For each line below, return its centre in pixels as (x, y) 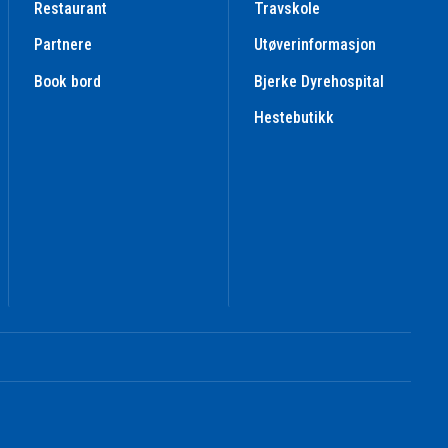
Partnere (63, 45)
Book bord (68, 81)
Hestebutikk (294, 118)
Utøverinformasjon (315, 45)
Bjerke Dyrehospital (319, 81)
